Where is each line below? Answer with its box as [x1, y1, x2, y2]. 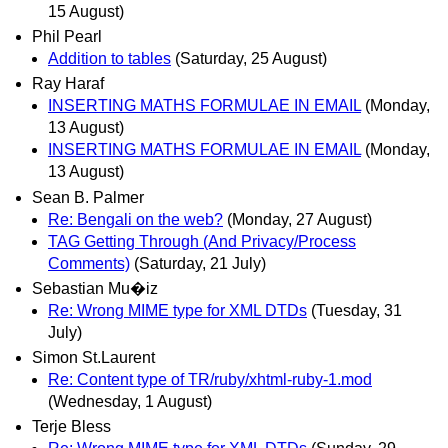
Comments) [48, 254, 130, 272]
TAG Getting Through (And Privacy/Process [48, 232, 356, 250]
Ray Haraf [32, 75, 104, 93]
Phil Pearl [32, 28, 102, 46]
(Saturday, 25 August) [175, 50, 327, 68]
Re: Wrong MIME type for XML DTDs [48, 301, 307, 319]
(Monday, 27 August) [227, 210, 372, 228]
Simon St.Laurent [32, 348, 155, 366]
